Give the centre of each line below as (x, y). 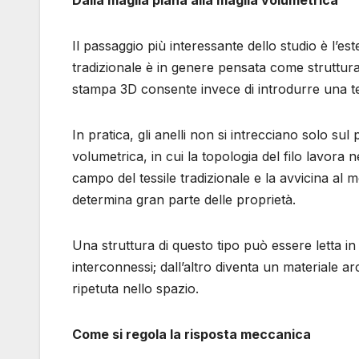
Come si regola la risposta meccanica (192, 334)
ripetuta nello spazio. (135, 288)
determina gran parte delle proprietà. (184, 199)
